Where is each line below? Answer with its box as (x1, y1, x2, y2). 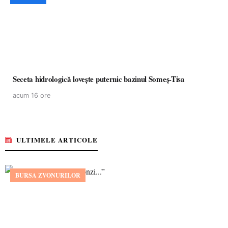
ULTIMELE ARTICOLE (16, 135, 98, 145)
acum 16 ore (13, 92, 50, 99)
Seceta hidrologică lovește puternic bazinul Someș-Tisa (13, 73, 185, 84)
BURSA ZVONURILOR (15, 171, 80, 180)
